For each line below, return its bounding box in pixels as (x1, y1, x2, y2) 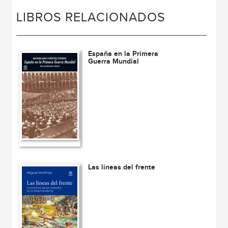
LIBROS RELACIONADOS (16, 10, 165, 25)
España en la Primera (88, 49, 159, 59)
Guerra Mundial (88, 57, 139, 66)
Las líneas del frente (88, 163, 156, 172)
